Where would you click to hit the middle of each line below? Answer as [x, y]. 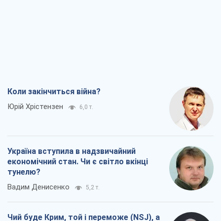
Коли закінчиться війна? [54, 91]
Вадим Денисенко [38, 187]
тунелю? [24, 172]
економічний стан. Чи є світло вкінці [78, 161]
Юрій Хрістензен [35, 106]
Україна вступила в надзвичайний [72, 151]
